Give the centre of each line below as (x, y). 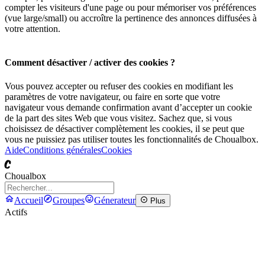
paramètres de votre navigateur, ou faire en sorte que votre (112, 96)
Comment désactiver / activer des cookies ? (90, 63)
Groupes (69, 200)
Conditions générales (62, 150)
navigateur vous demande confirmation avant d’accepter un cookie (128, 107)
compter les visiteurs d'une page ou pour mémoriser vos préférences (130, 8)
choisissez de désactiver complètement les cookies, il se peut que (125, 128)
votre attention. (33, 29)
